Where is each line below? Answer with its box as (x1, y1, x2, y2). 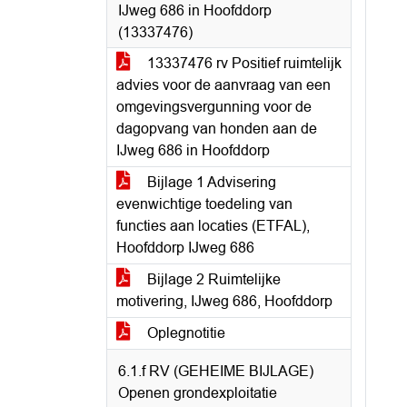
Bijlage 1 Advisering (144, 174, 276, 190)
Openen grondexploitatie (118, 385, 277, 401)
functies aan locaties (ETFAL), (116, 218, 310, 233)
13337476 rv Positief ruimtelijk (144, 55, 342, 71)
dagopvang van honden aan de (116, 121, 317, 136)
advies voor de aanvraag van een (116, 77, 331, 93)
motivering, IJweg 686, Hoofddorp (116, 293, 333, 309)
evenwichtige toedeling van (116, 196, 293, 212)
